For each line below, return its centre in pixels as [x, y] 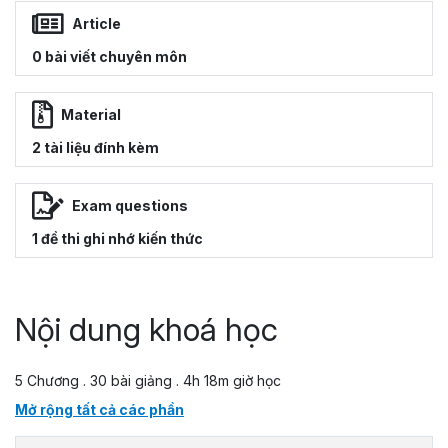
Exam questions [130, 206]
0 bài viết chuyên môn [109, 56]
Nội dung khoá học [146, 329]
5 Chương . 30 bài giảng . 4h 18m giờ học [148, 380]
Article [96, 24]
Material [91, 115]
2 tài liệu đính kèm [95, 147]
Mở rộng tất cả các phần [99, 409]
